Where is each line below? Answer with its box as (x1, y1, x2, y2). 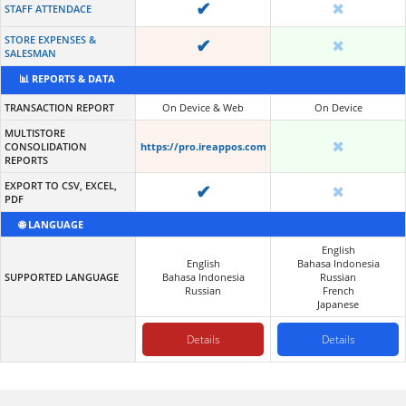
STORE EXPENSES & (5, 32, 96, 46)
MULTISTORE (5, 125, 65, 140)
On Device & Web (162, 100, 244, 114)
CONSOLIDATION (5, 139, 87, 153)
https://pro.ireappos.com (140, 139, 266, 153)
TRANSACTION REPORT (5, 100, 114, 114)
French (322, 283, 354, 297)
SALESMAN (5, 45, 56, 60)
